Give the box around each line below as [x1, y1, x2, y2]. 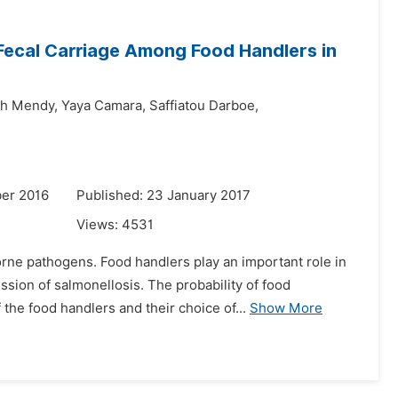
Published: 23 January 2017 [76, 187, 251, 203]
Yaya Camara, [61, 98, 146, 114]
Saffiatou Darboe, [149, 98, 259, 114]
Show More [250, 300, 322, 316]
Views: [76, 217, 122, 233]
